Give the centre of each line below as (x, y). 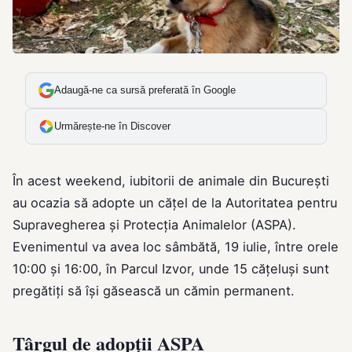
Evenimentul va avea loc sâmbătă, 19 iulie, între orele (176, 246)
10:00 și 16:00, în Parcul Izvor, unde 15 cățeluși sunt (171, 268)
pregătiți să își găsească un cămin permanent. (154, 290)
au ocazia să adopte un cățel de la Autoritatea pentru (175, 202)
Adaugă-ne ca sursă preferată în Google (145, 90)
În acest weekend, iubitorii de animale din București (171, 180)
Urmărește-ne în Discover (112, 126)
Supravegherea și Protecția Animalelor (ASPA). (154, 224)
